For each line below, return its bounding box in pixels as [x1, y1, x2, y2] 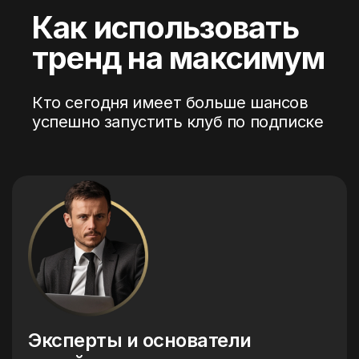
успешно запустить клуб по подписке [32, 112, 324, 132]
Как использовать [32, 9, 299, 46]
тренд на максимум [32, 39, 325, 77]
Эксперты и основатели [28, 329, 252, 353]
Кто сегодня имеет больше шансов [32, 93, 309, 113]
